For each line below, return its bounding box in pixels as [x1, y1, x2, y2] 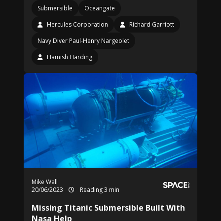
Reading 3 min [78, 185, 119, 194]
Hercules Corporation [47, 20, 108, 29]
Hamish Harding [47, 53, 92, 61]
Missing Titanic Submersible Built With [32, 202, 185, 213]
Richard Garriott [129, 20, 174, 29]
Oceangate [84, 4, 115, 12]
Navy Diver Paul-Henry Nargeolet [37, 37, 129, 45]
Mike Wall [32, 178, 58, 186]
